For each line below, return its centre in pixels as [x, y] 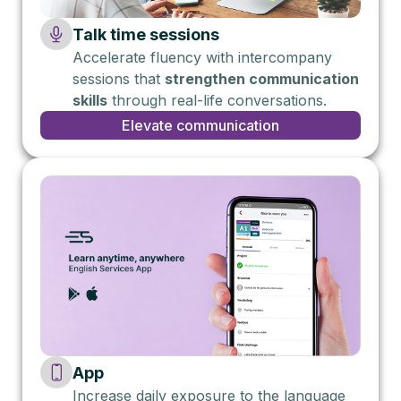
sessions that [119, 79]
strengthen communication [262, 79]
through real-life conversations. [217, 101]
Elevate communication [200, 126]
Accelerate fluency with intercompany [202, 58]
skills [90, 101]
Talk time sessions [146, 35]
